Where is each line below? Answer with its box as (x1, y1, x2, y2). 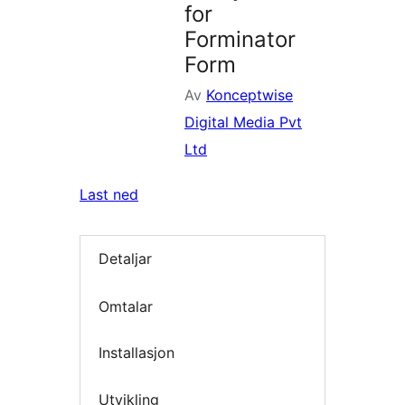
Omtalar (99, 297, 153, 316)
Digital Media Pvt (184, 113, 302, 131)
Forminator (184, 26, 296, 52)
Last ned (80, 185, 138, 203)
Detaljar (99, 250, 152, 268)
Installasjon (99, 344, 174, 363)
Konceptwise (206, 86, 293, 104)
